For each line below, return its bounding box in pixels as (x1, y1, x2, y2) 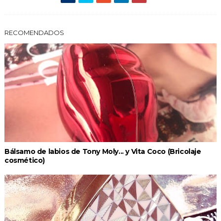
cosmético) (4, 156, 45, 165)
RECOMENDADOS (4, 29, 64, 37)
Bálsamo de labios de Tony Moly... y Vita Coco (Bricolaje (4, 147, 201, 156)
